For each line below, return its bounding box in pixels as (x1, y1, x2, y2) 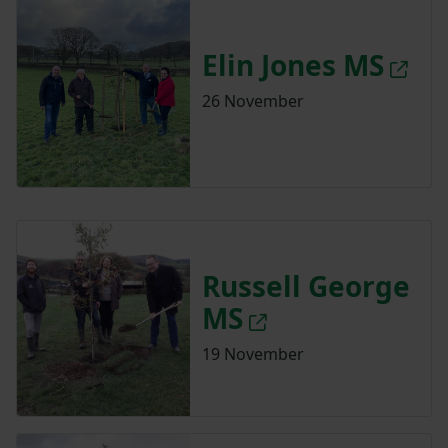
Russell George (201, 266, 410, 305)
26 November (201, 89, 304, 112)
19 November (201, 342, 304, 365)
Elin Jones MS (201, 45, 384, 84)
